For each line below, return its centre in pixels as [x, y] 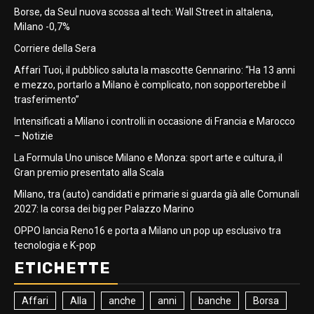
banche [215, 301]
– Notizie [34, 136]
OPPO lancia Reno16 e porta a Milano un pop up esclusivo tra [148, 231]
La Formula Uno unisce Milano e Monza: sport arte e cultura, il [148, 158]
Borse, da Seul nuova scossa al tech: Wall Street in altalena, [144, 12]
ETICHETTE [62, 268]
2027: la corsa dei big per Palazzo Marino [104, 209]
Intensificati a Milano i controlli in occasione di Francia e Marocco [155, 121]
